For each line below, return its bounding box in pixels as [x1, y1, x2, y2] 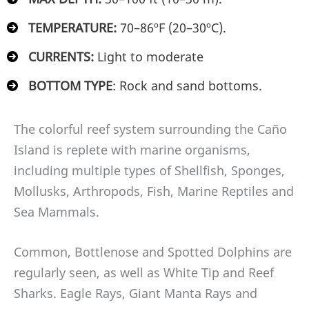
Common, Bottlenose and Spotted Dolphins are [14, 243, 292, 261]
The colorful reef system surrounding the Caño [14, 120, 287, 137]
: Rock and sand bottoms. [112, 77, 262, 94]
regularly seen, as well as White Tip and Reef [14, 264, 274, 281]
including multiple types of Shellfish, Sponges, [14, 161, 285, 179]
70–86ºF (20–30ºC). [120, 19, 226, 37]
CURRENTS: [28, 48, 97, 66]
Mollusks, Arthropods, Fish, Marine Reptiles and [14, 182, 294, 199]
